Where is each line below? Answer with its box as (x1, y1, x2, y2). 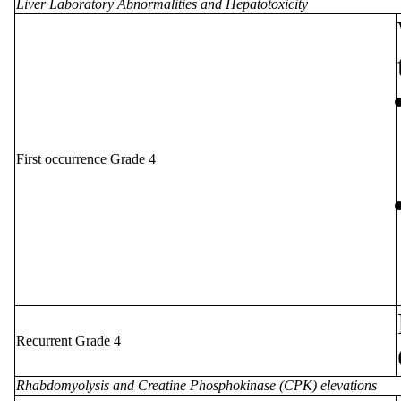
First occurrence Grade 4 (16, 150, 156, 166)
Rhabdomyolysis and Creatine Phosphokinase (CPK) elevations (16, 377, 377, 393)
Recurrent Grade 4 (16, 332, 121, 348)
